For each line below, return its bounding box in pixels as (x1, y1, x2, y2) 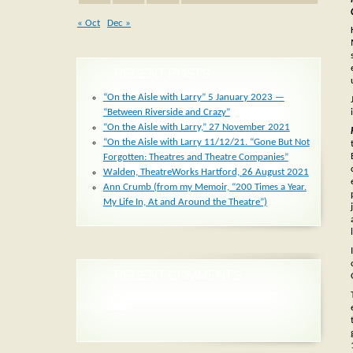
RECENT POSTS (114, 66, 210, 82)
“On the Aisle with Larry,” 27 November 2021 (102, 122, 290, 133)
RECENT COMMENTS (114, 268, 240, 284)
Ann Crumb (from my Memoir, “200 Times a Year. (102, 182, 307, 193)
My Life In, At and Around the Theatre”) (102, 197, 267, 208)
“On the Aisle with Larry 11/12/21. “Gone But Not (102, 137, 310, 148)
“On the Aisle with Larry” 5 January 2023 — (102, 92, 284, 103)
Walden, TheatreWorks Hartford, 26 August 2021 (102, 167, 309, 178)
